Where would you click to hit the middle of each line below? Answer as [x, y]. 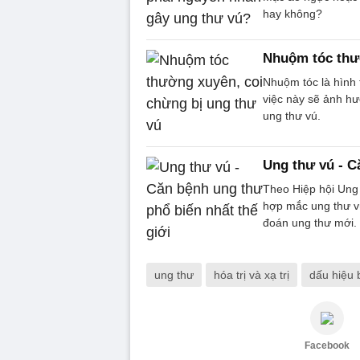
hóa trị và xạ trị [252, 274]
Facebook [327, 345]
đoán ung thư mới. [310, 222]
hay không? [292, 13]
